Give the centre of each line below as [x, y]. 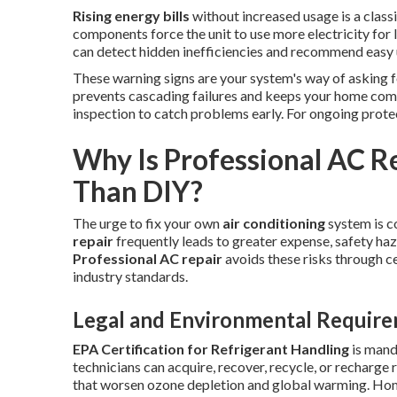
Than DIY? [138, 191]
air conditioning [274, 223]
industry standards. [130, 276]
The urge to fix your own [148, 223]
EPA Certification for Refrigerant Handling [211, 349]
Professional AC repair [148, 258]
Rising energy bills [131, 16]
